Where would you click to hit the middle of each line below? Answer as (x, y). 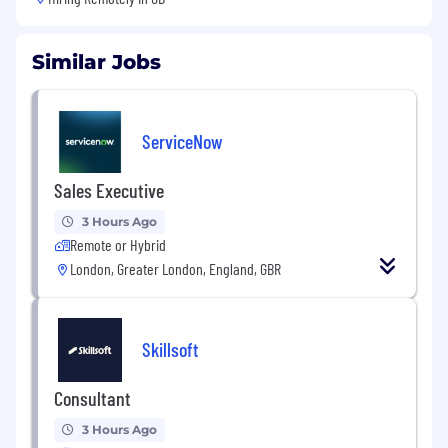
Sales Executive (109, 190)
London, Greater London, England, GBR (175, 269)
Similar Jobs (96, 62)
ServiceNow (182, 140)
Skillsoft (170, 348)
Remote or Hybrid (118, 245)
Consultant (92, 398)
